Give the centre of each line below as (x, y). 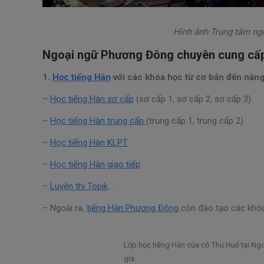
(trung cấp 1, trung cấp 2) (195, 121)
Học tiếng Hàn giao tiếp (95, 164)
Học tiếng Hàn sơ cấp (92, 99)
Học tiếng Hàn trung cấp (98, 121)
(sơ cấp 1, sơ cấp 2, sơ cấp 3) (192, 99)
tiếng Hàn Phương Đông (134, 208)
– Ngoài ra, (65, 208)
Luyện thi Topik (79, 186)
